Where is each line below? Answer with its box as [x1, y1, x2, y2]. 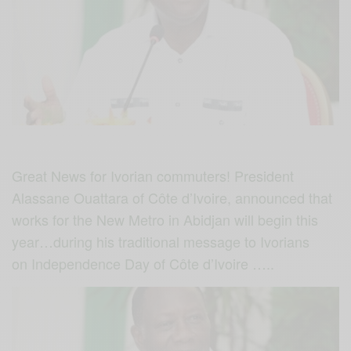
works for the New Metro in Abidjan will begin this [12, 208, 319, 230]
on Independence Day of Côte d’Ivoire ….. [12, 252, 275, 273]
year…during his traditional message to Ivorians [12, 230, 310, 251]
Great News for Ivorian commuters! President [12, 165, 295, 186]
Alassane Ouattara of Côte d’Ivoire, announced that [12, 186, 333, 208]
